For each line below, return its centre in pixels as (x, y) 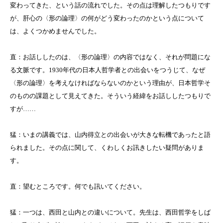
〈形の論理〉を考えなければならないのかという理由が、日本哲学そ (110, 83)
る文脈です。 (29, 70)
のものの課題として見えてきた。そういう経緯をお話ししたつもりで (110, 96)
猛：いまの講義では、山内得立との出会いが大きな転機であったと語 (110, 135)
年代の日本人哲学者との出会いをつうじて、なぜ (134, 70)
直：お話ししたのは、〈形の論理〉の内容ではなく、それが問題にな (110, 57)
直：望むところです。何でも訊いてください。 (78, 187)
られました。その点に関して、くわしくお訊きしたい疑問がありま (107, 148)
